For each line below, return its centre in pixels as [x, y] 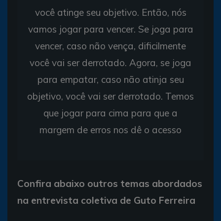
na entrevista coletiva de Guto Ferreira [106, 200]
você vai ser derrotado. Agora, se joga [110, 62]
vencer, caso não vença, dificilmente [110, 46]
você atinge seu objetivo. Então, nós [110, 12]
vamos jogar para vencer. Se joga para [110, 29]
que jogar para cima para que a [110, 113]
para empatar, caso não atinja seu [110, 79]
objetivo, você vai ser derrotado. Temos [110, 96]
